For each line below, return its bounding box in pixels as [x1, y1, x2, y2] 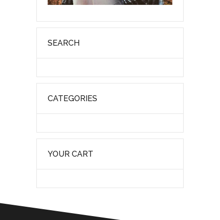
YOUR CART [48, 149, 93, 159]
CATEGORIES [48, 94, 97, 104]
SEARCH [48, 38, 80, 48]
